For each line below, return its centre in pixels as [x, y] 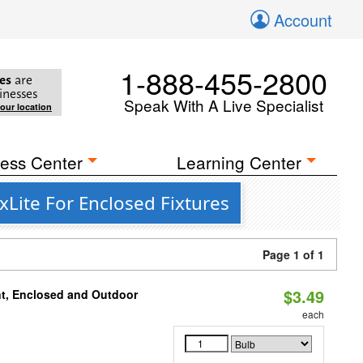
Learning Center [239, 162]
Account [303, 20]
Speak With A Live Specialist [224, 105]
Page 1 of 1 [293, 254]
